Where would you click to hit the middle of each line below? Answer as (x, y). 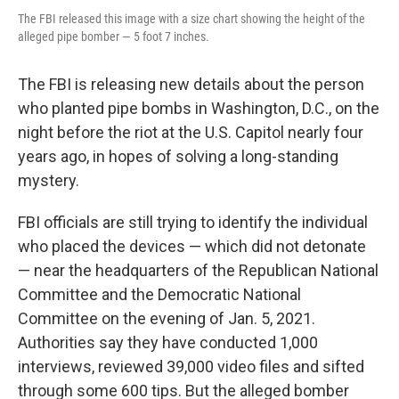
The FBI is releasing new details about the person (191, 84)
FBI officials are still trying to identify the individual (193, 222)
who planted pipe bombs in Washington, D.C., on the (199, 108)
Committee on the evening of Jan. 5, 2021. (167, 318)
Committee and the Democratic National (159, 294)
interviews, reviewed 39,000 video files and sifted (191, 366)
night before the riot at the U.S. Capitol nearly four (191, 132)
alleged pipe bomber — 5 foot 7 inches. (114, 37)
